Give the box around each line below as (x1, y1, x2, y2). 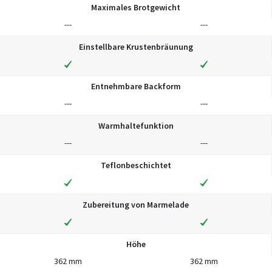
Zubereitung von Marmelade (83, 199, 189, 210)
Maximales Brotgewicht (91, 1, 180, 13)
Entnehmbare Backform (90, 80, 181, 92)
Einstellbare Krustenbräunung (78, 41, 193, 52)
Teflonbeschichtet (100, 159, 171, 171)
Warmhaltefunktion (98, 120, 174, 131)
